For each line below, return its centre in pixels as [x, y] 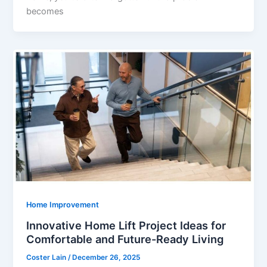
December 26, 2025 [106, 257]
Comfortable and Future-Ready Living [125, 239]
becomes [45, 12]
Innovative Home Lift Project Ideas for [126, 225]
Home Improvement [63, 205]
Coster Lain [47, 257]
